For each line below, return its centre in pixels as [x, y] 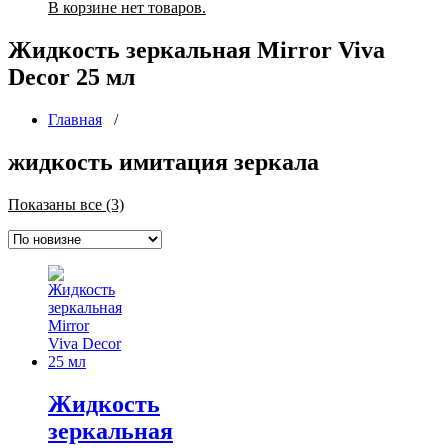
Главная [75, 119]
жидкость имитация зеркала [163, 161]
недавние [155, 239]
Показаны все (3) [66, 204]
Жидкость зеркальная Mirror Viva [196, 49]
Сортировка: [166, 203]
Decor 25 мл [71, 76]
